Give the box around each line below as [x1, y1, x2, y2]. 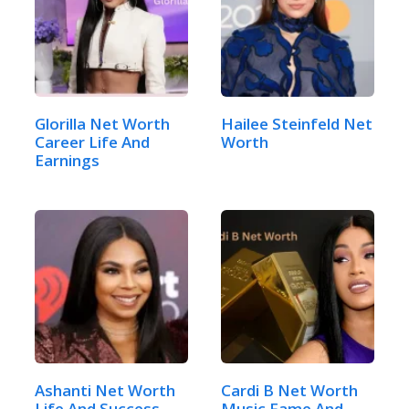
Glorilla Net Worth [35, 113, 170, 135]
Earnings [35, 150, 100, 172]
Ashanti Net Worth [35, 380, 175, 402]
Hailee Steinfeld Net [221, 113, 372, 135]
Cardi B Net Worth [221, 380, 358, 402]
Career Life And [35, 131, 150, 153]
